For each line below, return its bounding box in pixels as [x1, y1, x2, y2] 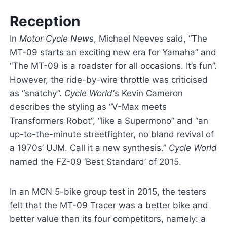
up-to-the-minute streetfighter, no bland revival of [9, 129, 214, 140]
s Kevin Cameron [115, 88, 183, 99]
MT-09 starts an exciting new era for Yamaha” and [9, 47, 216, 58]
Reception [9, 13, 80, 30]
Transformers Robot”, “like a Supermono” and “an [9, 116, 208, 126]
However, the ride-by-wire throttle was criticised [9, 74, 208, 85]
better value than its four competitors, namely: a [9, 214, 206, 224]
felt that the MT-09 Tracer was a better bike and [9, 200, 208, 211]
